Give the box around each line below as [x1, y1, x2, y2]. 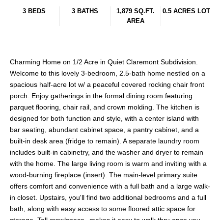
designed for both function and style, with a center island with [10, 114, 199, 123]
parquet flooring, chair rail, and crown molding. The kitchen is [10, 103, 199, 111]
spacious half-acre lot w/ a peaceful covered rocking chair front [10, 81, 204, 89]
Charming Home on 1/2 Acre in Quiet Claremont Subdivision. [10, 58, 198, 66]
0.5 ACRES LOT [162, 7, 210, 15]
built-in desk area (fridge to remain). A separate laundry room [10, 137, 199, 145]
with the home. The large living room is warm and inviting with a [10, 160, 207, 168]
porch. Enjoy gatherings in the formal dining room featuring [10, 92, 192, 100]
